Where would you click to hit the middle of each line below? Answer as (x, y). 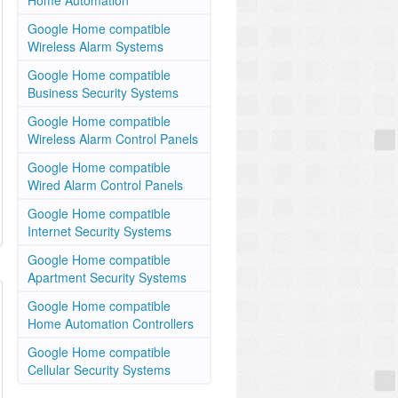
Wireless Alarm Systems (96, 46)
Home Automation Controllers (111, 323)
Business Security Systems (103, 92)
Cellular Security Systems (99, 370)
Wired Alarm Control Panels (105, 185)
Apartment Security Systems (107, 277)
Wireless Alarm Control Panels (113, 139)
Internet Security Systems (99, 231)
